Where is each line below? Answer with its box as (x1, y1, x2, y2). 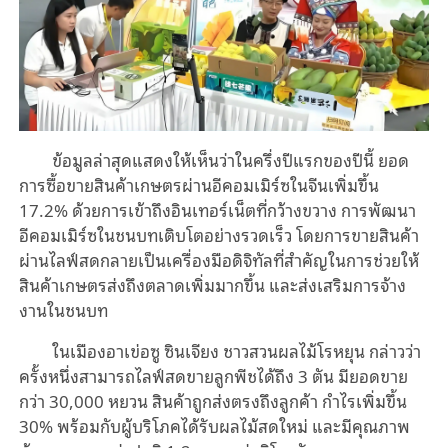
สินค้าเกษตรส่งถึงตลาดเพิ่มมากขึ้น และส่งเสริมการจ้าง (18, 271, 406, 299)
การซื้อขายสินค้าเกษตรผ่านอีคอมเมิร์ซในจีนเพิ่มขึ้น (18, 171, 379, 199)
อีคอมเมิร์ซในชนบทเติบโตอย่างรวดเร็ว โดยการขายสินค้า (18, 221, 419, 249)
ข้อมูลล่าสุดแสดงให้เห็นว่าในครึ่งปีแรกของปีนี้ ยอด (52, 146, 410, 174)
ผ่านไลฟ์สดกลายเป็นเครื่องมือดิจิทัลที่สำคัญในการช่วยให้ (18, 246, 419, 274)
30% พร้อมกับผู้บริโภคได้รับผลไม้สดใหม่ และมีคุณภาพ (18, 412, 410, 440)
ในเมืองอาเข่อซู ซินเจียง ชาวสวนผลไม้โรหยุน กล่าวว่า (52, 337, 422, 365)
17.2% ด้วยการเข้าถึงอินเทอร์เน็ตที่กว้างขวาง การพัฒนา (18, 196, 416, 224)
